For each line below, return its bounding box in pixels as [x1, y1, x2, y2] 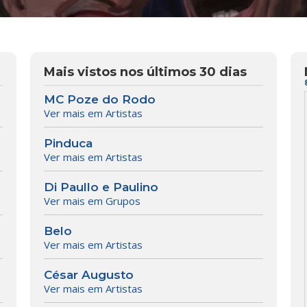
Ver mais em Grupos [43, 194, 140, 208]
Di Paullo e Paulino [43, 180, 158, 195]
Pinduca [43, 136, 93, 151]
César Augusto [43, 268, 134, 282]
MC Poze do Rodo [43, 93, 156, 107]
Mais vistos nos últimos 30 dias [43, 64, 247, 80]
